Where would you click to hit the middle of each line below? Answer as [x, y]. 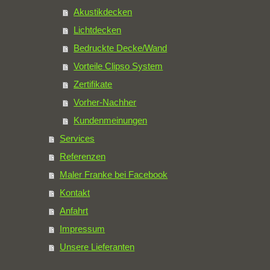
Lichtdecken [98, 30]
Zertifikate [93, 84]
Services [77, 139]
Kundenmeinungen [111, 121]
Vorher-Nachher [105, 102]
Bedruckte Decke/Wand [121, 48]
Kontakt [75, 193]
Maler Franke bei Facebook [114, 175]
